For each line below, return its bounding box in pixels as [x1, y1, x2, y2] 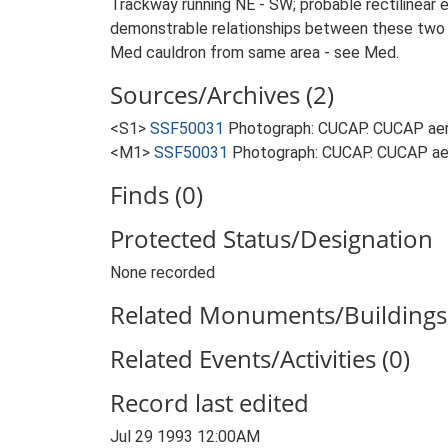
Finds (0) [110, 178, 203, 211]
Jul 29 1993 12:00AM [110, 427, 260, 446]
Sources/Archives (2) [110, 78, 334, 111]
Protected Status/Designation [110, 222, 433, 255]
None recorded [110, 263, 215, 282]
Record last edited [110, 386, 309, 419]
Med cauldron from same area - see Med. [110, 43, 399, 62]
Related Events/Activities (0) [110, 342, 410, 375]
